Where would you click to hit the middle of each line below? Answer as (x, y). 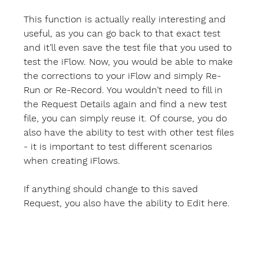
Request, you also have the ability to (105, 203)
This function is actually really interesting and (126, 19)
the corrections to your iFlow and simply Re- (123, 76)
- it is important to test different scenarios (120, 147)
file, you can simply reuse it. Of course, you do (127, 118)
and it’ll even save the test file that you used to (129, 48)
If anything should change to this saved (113, 189)
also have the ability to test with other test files (131, 133)
